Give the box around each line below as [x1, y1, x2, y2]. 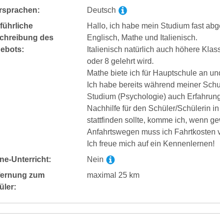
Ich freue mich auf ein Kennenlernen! [86, 139, 215, 148]
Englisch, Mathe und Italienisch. [86, 33, 197, 42]
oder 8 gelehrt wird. [86, 56, 154, 65]
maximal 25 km [86, 170, 139, 179]
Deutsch [86, 5, 118, 14]
